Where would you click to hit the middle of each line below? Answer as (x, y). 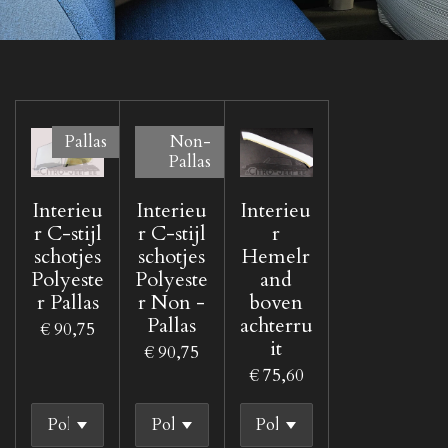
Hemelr (276, 256)
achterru (276, 325)
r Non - (172, 302)
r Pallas (67, 302)
